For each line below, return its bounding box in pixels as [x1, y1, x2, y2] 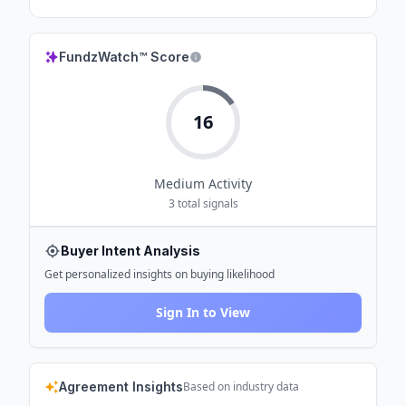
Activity [205, 175, 252, 192]
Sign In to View [156, 304, 250, 321]
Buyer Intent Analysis [61, 243, 200, 258]
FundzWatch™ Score [59, 49, 189, 64]
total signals [174, 196, 238, 211]
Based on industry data [183, 379, 299, 394]
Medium [154, 175, 205, 192]
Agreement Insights [59, 379, 183, 394]
